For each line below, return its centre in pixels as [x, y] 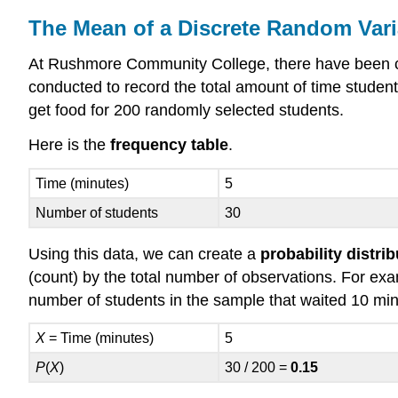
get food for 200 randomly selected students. [186, 110]
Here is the [69, 144]
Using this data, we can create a [144, 254]
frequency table [169, 144]
